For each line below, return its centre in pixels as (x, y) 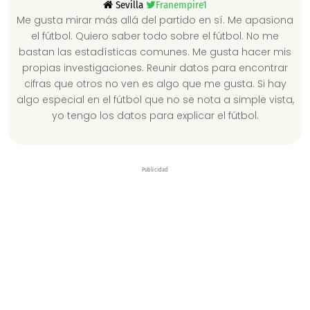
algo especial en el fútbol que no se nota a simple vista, (155, 99)
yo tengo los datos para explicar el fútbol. (155, 115)
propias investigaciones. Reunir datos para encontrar (155, 67)
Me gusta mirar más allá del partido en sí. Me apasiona (155, 20)
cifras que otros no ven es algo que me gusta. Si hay (155, 83)
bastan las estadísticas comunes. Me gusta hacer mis (155, 52)
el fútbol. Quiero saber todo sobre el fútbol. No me (155, 36)
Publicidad (155, 169)
